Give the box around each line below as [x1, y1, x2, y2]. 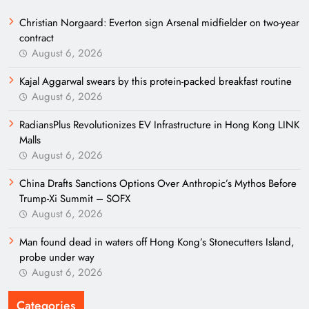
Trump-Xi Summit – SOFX [19, 190, 130, 206]
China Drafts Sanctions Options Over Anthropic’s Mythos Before [19, 175, 297, 191]
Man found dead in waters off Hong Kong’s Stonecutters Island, [19, 234, 295, 250]
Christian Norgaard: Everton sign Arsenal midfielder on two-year [19, 14, 299, 30]
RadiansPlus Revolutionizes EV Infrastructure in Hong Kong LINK [19, 117, 299, 132]
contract [19, 30, 54, 46]
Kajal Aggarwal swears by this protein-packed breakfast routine [19, 73, 292, 89]
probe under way [19, 249, 94, 265]
